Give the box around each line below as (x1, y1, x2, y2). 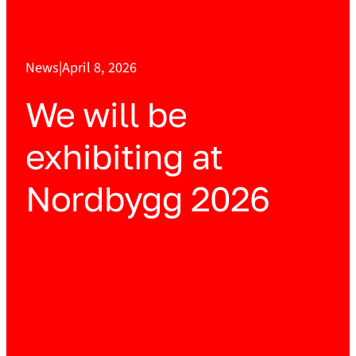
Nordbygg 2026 (25, 178, 269, 219)
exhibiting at (25, 136, 222, 177)
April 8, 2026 (62, 57, 137, 79)
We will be (25, 94, 187, 135)
